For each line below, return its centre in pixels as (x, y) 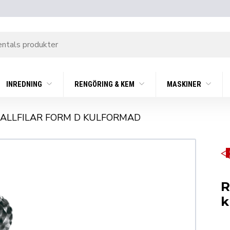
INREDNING (25, 85)
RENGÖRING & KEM (106, 85)
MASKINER (185, 85)
